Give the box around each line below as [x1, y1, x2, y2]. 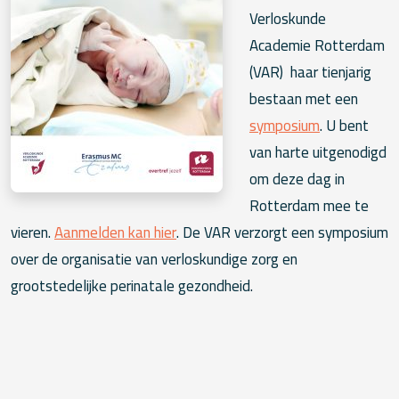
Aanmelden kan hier [54, 218, 176, 248]
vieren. [11, 218, 54, 248]
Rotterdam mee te [249, 191, 369, 221]
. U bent [320, 111, 369, 141]
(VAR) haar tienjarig [249, 58, 371, 87]
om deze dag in [249, 165, 345, 194]
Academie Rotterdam [249, 31, 385, 61]
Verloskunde [249, 4, 326, 34]
